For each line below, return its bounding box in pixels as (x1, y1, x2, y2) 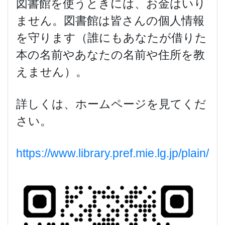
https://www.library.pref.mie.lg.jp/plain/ (16, 146, 209, 160)
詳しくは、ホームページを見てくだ (16, 97, 206, 110)
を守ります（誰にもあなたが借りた (16, 31, 207, 44)
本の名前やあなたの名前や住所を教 (16, 48, 205, 61)
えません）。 (16, 65, 87, 78)
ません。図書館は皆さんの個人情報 (16, 14, 204, 27)
